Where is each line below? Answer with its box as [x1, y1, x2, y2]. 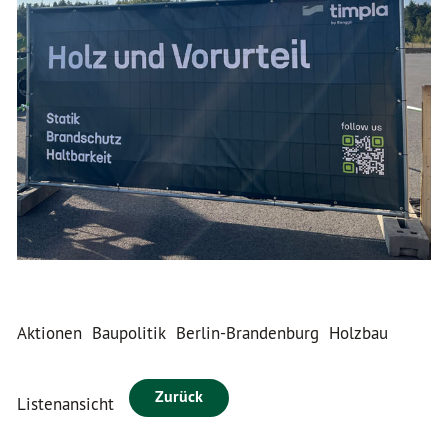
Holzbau [329, 322, 388, 344]
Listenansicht [17, 393, 129, 416]
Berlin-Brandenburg [176, 322, 319, 344]
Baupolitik [92, 322, 166, 344]
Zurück [155, 386, 203, 407]
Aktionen [17, 322, 82, 344]
